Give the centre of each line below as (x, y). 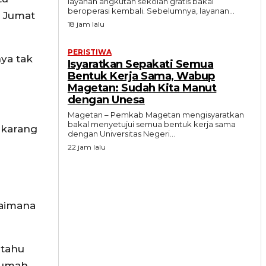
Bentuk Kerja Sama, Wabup (141, 76)
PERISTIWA (89, 52)
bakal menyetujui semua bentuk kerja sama (151, 124)
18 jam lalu (86, 24)
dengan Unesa (106, 100)
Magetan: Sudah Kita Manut (142, 88)
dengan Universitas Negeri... (121, 134)
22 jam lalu (86, 147)
